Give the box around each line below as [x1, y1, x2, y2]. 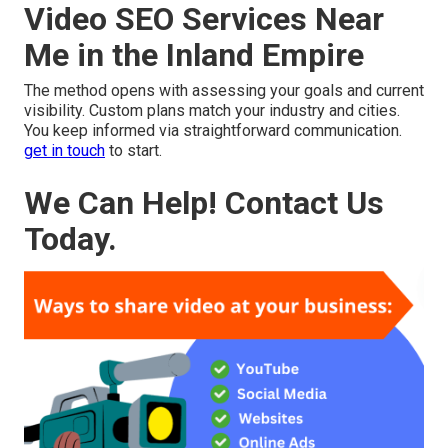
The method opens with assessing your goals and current [24, 80, 424, 100]
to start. [105, 140, 162, 160]
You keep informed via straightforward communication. [24, 120, 402, 140]
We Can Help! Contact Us [24, 183, 384, 222]
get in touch [24, 140, 105, 160]
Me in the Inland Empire [24, 35, 364, 74]
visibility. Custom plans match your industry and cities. [24, 100, 400, 120]
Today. [24, 219, 117, 258]
